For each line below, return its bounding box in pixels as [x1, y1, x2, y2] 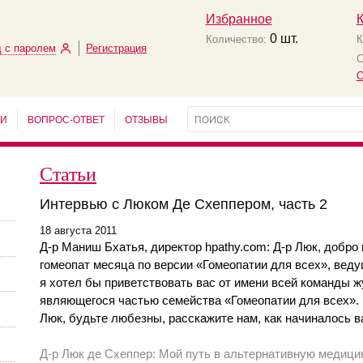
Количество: [205, 33, 267, 45]
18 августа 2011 [40, 224, 117, 237]
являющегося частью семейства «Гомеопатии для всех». [40, 293, 359, 307]
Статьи [40, 160, 96, 186]
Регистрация [86, 42, 147, 54]
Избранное [205, 12, 272, 26]
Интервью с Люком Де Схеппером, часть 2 [40, 196, 327, 212]
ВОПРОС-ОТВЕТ [28, 113, 105, 126]
